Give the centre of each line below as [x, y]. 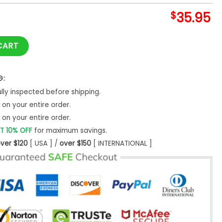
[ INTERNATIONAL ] [121, 144]
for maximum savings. [69, 131]
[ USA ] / [43, 144]
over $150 [75, 144]
